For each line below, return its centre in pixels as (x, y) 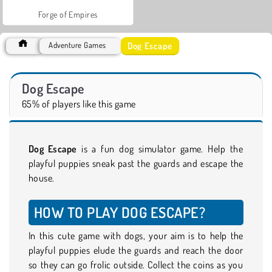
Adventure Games (77, 45)
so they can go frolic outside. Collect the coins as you (136, 264)
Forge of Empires (68, 14)
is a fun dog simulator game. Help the (160, 148)
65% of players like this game (79, 104)
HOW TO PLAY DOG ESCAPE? (120, 212)
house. (42, 178)
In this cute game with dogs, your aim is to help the (136, 235)
